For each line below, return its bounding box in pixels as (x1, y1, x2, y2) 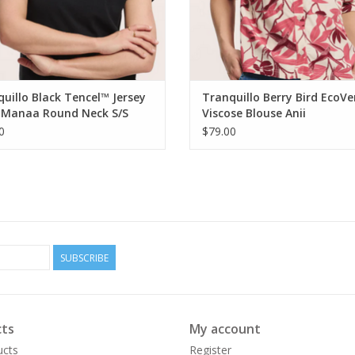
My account (189, 320, 261, 338)
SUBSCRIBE (60, 251, 109, 265)
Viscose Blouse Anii (202, 105, 306, 121)
